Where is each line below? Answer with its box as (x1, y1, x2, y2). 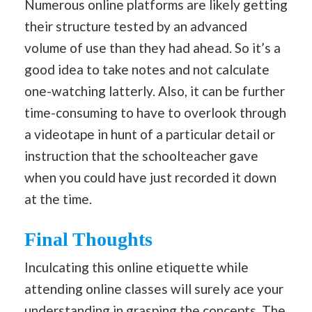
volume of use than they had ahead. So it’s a (24, 40, 281, 56)
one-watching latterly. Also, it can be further (24, 83, 285, 100)
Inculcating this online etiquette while (24, 258, 249, 275)
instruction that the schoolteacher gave (24, 148, 258, 164)
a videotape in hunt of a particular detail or (24, 126, 275, 143)
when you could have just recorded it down (24, 169, 276, 186)
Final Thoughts (24, 228, 153, 250)
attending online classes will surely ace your (24, 280, 283, 297)
